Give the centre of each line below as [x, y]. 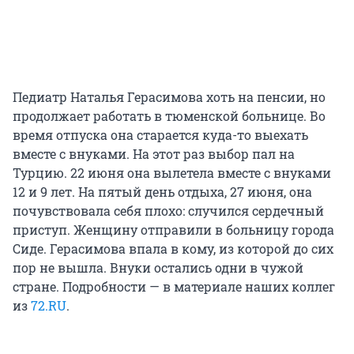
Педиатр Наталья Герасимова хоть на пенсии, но [169, 97]
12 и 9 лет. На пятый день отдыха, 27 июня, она [162, 192]
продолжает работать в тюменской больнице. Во [169, 116]
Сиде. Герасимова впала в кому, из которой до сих [173, 249]
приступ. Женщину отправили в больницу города [173, 230]
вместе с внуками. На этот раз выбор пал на [154, 154]
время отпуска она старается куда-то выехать [160, 135]
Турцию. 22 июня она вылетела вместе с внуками [172, 173]
